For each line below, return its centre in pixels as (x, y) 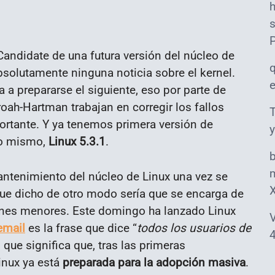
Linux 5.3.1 (77, 142)
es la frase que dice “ (81, 228)
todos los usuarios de (194, 228)
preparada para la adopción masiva (154, 263)
